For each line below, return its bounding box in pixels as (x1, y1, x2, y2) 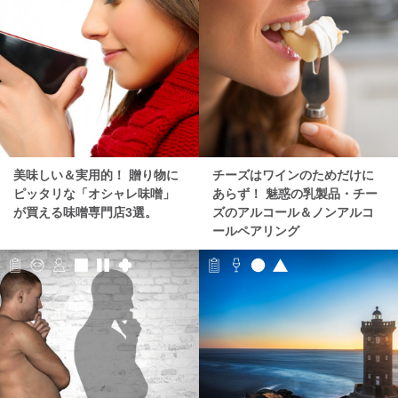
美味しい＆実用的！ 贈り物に (13, 168, 179, 183)
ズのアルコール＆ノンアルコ (212, 205, 374, 220)
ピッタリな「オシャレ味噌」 (13, 187, 175, 202)
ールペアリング (212, 224, 299, 239)
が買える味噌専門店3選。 (13, 205, 157, 220)
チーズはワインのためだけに (212, 168, 374, 183)
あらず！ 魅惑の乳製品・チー (212, 187, 378, 202)
